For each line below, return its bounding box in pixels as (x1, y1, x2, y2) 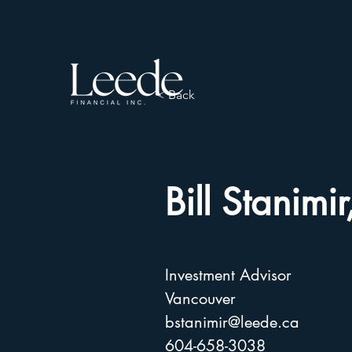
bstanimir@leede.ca (165, 312, 299, 332)
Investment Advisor (165, 265, 291, 285)
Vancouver (165, 288, 236, 309)
